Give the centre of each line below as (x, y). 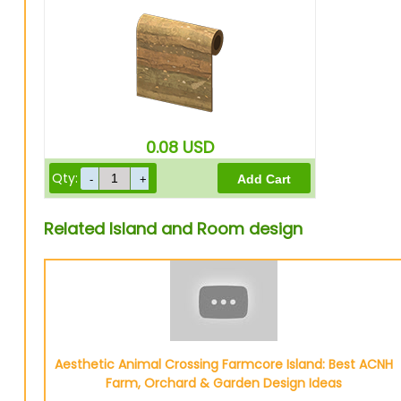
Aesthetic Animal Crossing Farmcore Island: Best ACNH (223, 364)
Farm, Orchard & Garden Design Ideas (223, 383)
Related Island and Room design (173, 229)
